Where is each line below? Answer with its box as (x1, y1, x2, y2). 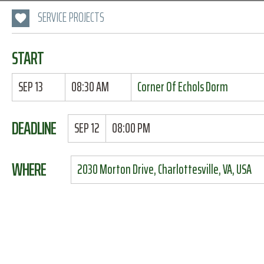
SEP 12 (74, 118, 100, 138)
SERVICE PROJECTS (38, 7, 104, 28)
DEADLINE (12, 114, 56, 142)
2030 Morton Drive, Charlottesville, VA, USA (77, 159, 252, 180)
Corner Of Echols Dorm (137, 77, 228, 97)
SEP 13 (18, 77, 43, 97)
